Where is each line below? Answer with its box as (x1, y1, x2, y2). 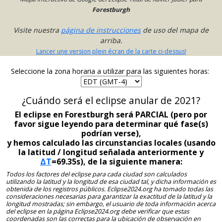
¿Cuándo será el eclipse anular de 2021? (22, 93, 200, 107)
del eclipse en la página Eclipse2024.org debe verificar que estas (6, 207, 189, 216)
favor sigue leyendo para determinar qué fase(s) (14, 118, 208, 129)
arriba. (100, 36, 122, 46)
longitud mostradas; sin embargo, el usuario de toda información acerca (6, 199, 216, 208)
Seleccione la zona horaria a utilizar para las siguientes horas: (11, 66, 211, 76)
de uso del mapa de (141, 25, 209, 35)
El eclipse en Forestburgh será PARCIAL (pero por (15, 109, 207, 120)
